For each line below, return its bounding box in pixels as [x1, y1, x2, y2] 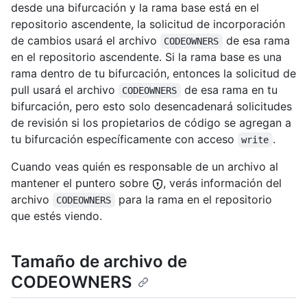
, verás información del [163, 175, 282, 190]
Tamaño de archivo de [11, 251, 187, 271]
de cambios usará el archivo [11, 33, 160, 47]
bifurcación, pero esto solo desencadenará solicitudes [11, 99, 292, 113]
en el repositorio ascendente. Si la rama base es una [11, 49, 282, 64]
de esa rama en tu [180, 82, 281, 97]
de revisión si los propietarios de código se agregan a [11, 115, 291, 130]
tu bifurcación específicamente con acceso [11, 132, 238, 146]
